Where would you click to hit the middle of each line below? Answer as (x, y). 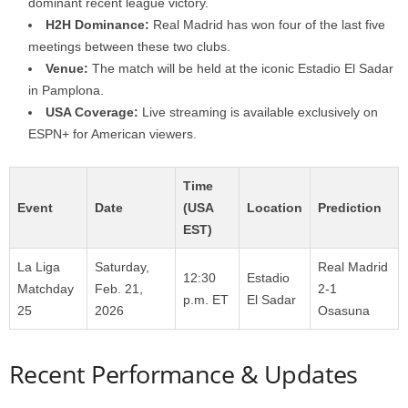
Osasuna (344, 310)
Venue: (67, 68)
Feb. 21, (119, 288)
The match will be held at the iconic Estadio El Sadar (241, 68)
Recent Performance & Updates (184, 373)
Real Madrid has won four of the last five (267, 24)
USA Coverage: (92, 112)
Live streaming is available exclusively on (258, 112)
